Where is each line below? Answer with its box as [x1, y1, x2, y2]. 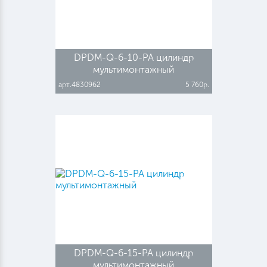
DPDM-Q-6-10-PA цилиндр [73, 51, 194, 63]
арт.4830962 [58, 80, 101, 89]
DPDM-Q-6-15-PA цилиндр [74, 247, 193, 259]
